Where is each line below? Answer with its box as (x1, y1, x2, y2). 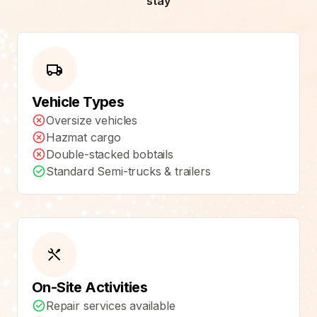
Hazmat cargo (46, 129, 121, 144)
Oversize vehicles (46, 113, 138, 127)
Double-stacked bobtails (46, 146, 173, 161)
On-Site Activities (32, 278, 148, 296)
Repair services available (46, 298, 175, 313)
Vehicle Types (32, 93, 125, 110)
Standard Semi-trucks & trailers (46, 163, 211, 178)
